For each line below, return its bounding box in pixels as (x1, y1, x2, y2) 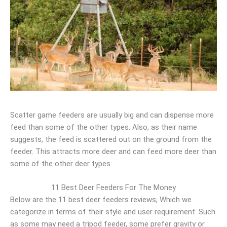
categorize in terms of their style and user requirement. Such (10, 207, 215, 216)
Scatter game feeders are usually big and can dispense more (10, 110, 214, 120)
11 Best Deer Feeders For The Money (51, 182, 176, 192)
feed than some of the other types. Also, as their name (10, 123, 197, 132)
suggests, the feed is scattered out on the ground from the (10, 135, 212, 144)
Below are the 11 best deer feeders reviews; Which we (10, 195, 192, 204)
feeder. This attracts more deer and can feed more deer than (10, 147, 216, 156)
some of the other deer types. (10, 159, 112, 168)
